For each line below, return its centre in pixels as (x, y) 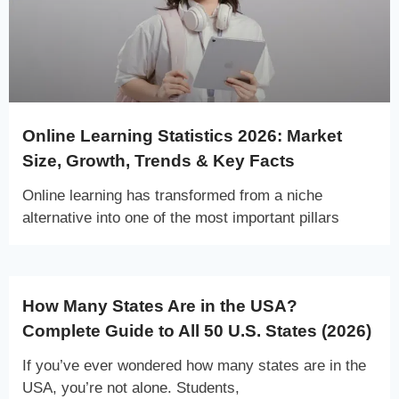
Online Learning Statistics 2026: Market (182, 135)
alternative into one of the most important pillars (181, 217)
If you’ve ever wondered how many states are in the (194, 365)
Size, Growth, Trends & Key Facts (159, 160)
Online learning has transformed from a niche (172, 195)
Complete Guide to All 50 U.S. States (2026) (197, 330)
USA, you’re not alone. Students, (131, 387)
